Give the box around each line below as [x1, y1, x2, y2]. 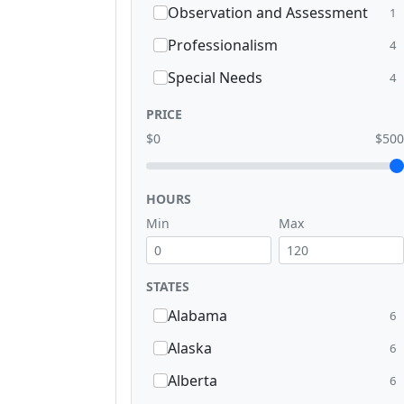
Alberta [168, 371, 217, 391]
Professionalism [168, 35, 278, 56]
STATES [146, 278, 189, 296]
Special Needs [168, 68, 262, 88]
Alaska [168, 338, 212, 359]
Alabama [168, 306, 227, 326]
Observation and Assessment [168, 3, 368, 23]
